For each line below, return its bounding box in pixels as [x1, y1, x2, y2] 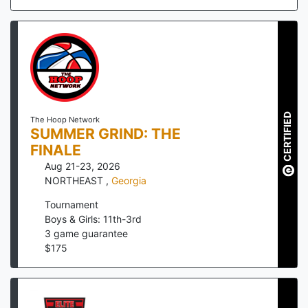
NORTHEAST [45, 175, 106, 187]
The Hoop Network [30, 115, 100, 125]
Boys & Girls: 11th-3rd [45, 213, 142, 225]
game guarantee [51, 228, 128, 240]
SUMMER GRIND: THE [30, 125, 181, 143]
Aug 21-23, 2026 [45, 160, 120, 173]
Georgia [111, 175, 146, 187]
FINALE [30, 142, 81, 159]
